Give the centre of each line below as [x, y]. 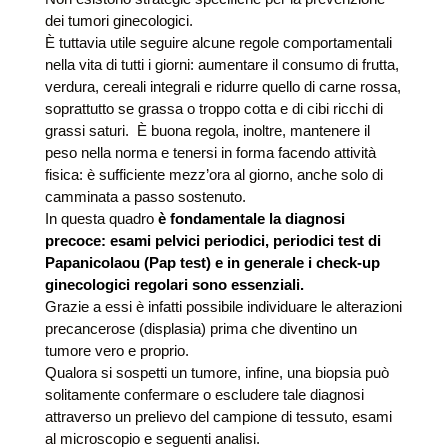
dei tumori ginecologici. [118, 20]
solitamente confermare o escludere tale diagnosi [204, 394]
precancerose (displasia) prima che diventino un [200, 328]
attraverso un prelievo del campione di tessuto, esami [218, 416]
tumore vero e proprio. [116, 350]
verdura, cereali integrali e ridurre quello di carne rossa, [222, 86]
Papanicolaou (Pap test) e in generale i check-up [212, 262]
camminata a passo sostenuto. [145, 196]
